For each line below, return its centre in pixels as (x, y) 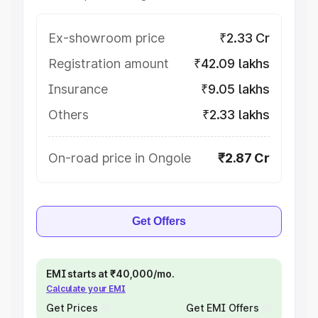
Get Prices (72, 308)
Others (68, 115)
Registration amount (109, 64)
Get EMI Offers (222, 308)
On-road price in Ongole (120, 158)
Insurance (78, 89)
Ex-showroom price (106, 38)
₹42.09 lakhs (232, 64)
